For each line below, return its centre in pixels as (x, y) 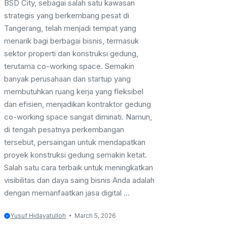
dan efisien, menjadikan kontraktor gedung (78, 104)
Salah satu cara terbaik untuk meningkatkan (79, 168)
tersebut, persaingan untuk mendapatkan (75, 142)
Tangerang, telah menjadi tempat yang (70, 28)
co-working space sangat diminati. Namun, (78, 117)
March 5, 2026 (95, 216)
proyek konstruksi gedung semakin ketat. (75, 155)
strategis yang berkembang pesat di (67, 16)
